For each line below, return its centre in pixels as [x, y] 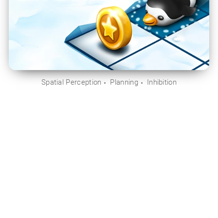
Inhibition [162, 82]
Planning [124, 82]
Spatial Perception [71, 82]
